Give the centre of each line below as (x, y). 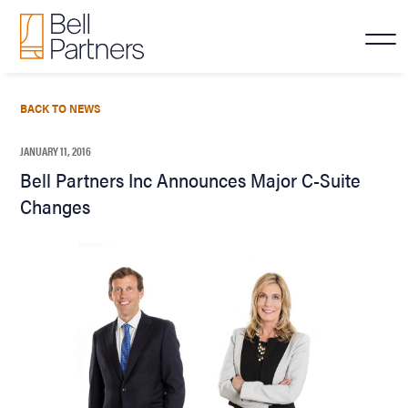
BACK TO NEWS (61, 107)
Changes (56, 205)
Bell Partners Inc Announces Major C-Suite (191, 179)
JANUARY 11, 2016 (56, 150)
